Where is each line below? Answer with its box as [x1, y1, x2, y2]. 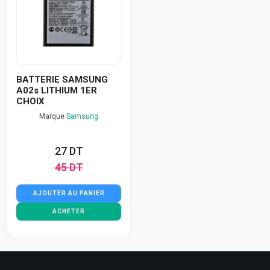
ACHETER [52, 207, 85, 215]
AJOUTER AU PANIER [33, 189, 105, 196]
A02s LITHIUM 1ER [16, 84, 97, 96]
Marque [39, 111, 66, 121]
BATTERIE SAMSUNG [16, 74, 108, 85]
